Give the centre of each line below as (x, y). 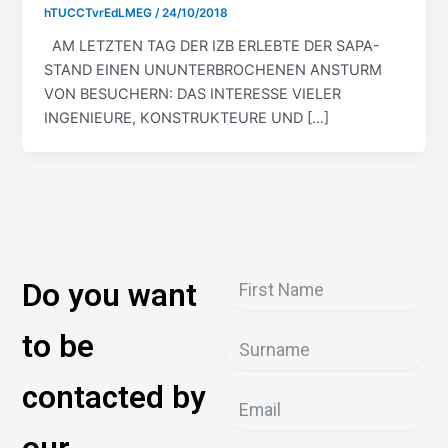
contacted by (114, 397)
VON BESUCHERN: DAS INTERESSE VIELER (193, 93)
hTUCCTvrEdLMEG (100, 12)
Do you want (110, 295)
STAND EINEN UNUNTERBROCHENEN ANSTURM (213, 69)
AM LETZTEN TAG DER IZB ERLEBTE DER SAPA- (212, 45)
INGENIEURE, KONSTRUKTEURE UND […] (187, 117)
